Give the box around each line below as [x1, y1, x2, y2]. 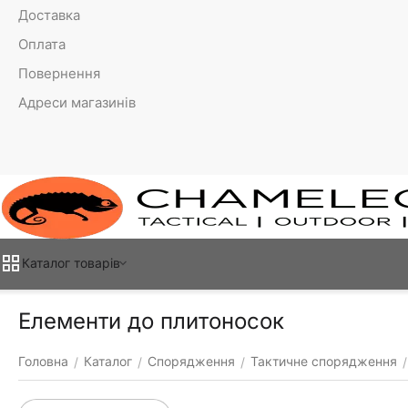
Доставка [18, 5, 80, 24]
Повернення [18, 64, 100, 82]
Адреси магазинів [18, 93, 136, 111]
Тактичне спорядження [250, 353, 397, 369]
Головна [18, 353, 68, 369]
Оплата [18, 35, 66, 53]
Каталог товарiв [22, 254, 120, 270]
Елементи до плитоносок [18, 308, 284, 334]
